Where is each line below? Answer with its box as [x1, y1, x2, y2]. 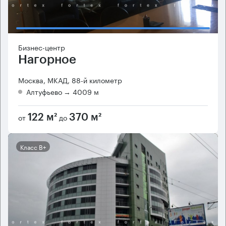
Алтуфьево [26, 86, 62, 97]
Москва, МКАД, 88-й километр [18, 74, 122, 86]
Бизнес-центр [18, 41, 65, 53]
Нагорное [18, 53, 76, 66]
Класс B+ [20, 142, 46, 152]
